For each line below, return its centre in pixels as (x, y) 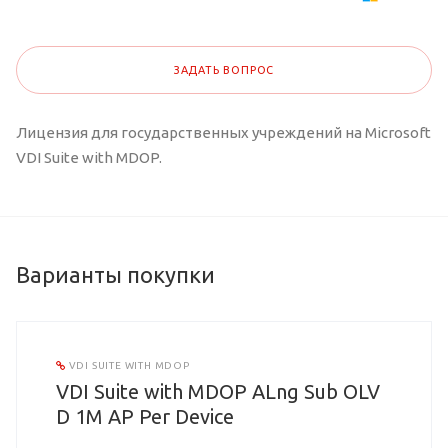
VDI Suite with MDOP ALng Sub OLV (218, 392)
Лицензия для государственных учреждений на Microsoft (223, 133)
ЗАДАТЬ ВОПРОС (224, 70)
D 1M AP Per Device (145, 417)
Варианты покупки (115, 275)
